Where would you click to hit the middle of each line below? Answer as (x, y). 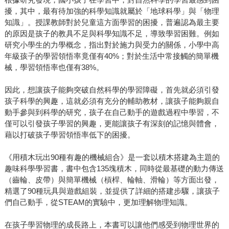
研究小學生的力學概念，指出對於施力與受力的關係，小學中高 (112, 45)
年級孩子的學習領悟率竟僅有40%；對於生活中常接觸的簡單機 (111, 56)
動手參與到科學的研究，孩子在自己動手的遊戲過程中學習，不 (112, 112)
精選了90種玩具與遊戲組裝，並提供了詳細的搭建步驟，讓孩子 (112, 191)
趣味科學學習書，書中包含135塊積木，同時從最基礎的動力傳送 (114, 169)
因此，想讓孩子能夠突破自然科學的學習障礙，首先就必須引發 (112, 90)
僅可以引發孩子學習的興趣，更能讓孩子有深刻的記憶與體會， (112, 124)
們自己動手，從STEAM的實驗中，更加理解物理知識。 (98, 202)
